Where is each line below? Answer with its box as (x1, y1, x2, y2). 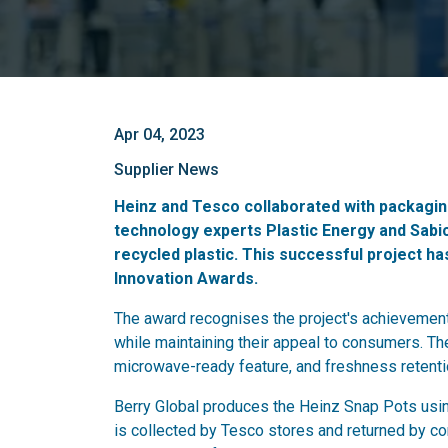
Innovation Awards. (114, 269, 258, 288)
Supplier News (114, 160, 219, 179)
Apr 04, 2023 (114, 125, 205, 144)
